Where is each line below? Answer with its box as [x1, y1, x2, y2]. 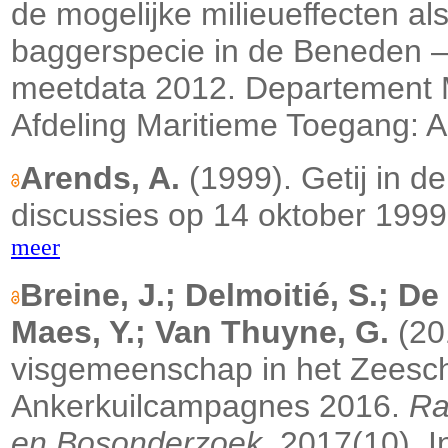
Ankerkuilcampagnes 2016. [11, 388, 409, 425]
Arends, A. [20, 160, 180, 197]
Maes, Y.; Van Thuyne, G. [11, 314, 389, 351]
